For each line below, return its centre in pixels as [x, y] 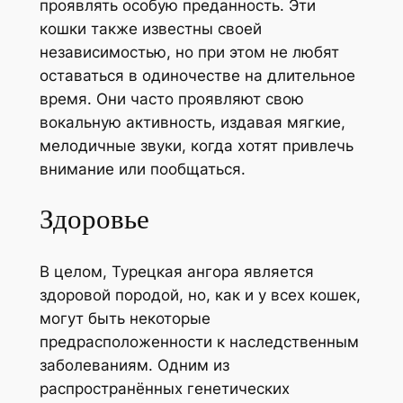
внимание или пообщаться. [142, 169]
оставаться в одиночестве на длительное [197, 75]
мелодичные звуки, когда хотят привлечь [196, 145]
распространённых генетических [164, 389]
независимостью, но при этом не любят [189, 52]
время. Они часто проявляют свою [171, 99]
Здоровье [94, 220]
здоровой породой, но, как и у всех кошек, [200, 296]
